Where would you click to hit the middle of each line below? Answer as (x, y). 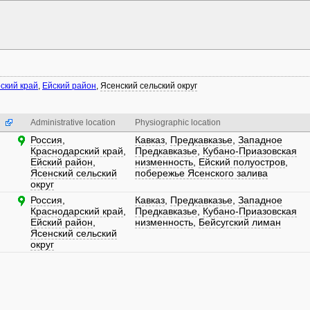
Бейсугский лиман (240, 222)
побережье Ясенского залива (201, 173)
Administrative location (73, 122)
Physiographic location (178, 122)
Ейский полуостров (242, 162)
